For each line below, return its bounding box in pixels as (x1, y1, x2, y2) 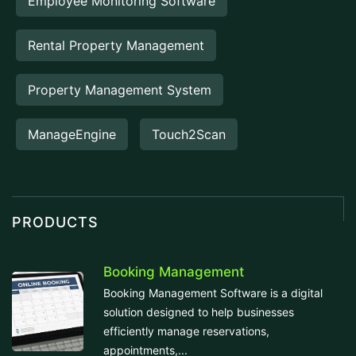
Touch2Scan (152, 126, 226, 143)
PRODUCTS (12, 214, 99, 231)
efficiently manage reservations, (103, 323, 269, 338)
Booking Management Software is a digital (103, 285, 323, 300)
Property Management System (28, 82, 211, 99)
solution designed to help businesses (103, 304, 294, 319)
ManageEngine (28, 126, 116, 143)
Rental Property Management (28, 37, 204, 54)
